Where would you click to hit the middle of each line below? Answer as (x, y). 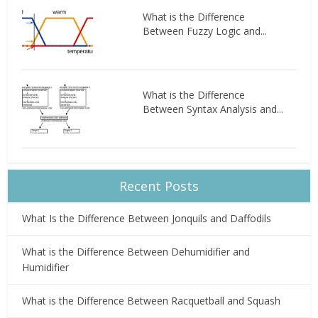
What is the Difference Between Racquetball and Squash (152, 300)
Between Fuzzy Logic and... (204, 31)
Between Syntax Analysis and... (213, 109)
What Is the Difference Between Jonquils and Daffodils (147, 218)
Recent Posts (159, 186)
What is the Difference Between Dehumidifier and (136, 251)
